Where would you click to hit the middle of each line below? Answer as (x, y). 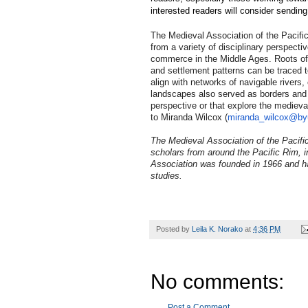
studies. (168, 175)
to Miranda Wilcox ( (189, 117)
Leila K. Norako (217, 229)
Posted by (174, 229)
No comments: (217, 281)
